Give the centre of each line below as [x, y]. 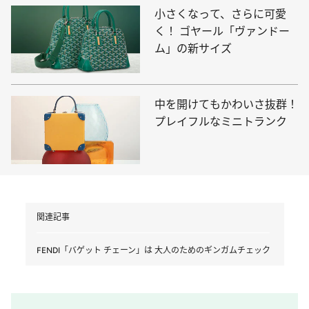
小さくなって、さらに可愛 [220, 14]
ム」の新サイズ [193, 49]
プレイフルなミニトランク [221, 122]
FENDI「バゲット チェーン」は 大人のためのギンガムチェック [153, 250]
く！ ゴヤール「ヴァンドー [222, 32]
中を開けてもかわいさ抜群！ [226, 105]
